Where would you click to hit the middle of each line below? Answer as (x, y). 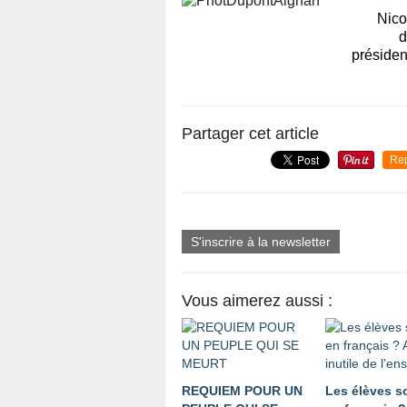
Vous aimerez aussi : (257, 301)
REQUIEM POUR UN (242, 391)
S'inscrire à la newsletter (261, 242)
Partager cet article (250, 134)
